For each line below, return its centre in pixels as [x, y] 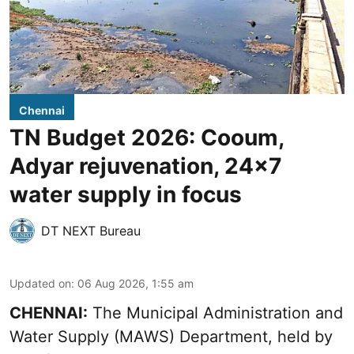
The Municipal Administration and [215, 313]
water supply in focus [126, 195]
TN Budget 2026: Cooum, [147, 138]
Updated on [40, 284]
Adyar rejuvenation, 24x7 [146, 166]
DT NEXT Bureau [91, 231]
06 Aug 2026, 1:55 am [136, 284]
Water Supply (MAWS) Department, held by [171, 337]
